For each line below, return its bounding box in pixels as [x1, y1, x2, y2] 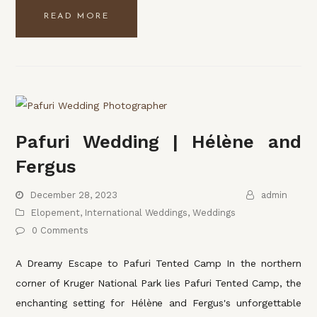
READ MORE [44, 11, 110, 21]
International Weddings [85, 207, 188, 219]
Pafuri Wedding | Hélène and [16, 131, 301, 153]
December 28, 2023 [30, 190, 117, 201]
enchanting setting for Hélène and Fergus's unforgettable [16, 297, 301, 309]
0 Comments [32, 225, 89, 236]
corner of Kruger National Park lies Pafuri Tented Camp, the [16, 277, 301, 289]
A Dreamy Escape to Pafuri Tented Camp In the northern [16, 258, 301, 270]
